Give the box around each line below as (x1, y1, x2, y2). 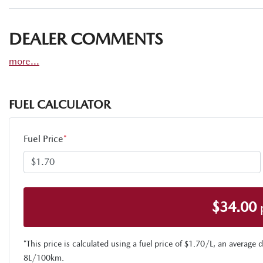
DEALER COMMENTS (9, 29, 163, 48)
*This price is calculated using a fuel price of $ (23, 238, 188, 248)
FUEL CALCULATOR (9, 97, 110, 112)
